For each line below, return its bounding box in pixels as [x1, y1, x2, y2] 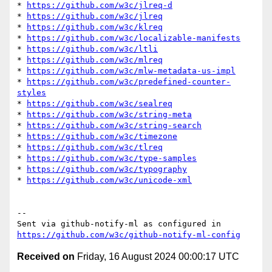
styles [17, 88, 46, 98]
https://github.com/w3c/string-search [27, 121, 202, 131]
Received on [17, 251, 75, 262]
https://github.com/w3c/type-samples [27, 154, 197, 163]
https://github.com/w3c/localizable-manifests [27, 33, 240, 43]
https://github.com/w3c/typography [27, 165, 187, 174]
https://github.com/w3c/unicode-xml [27, 175, 192, 185]
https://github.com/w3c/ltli [27, 44, 158, 54]
